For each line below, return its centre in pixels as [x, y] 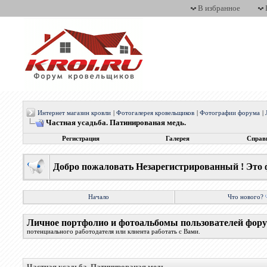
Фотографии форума [230, 113]
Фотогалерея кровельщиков [156, 113]
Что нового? [246, 197]
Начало [99, 197]
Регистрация [80, 139]
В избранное [219, 8]
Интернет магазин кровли [74, 113]
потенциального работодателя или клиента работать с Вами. [114, 232]
